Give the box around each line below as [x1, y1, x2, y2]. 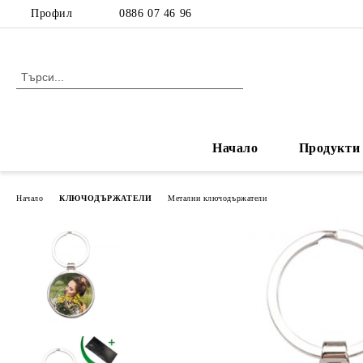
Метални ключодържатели [168, 193, 267, 203]
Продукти [298, 141, 361, 155]
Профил [31, 7, 73, 19]
